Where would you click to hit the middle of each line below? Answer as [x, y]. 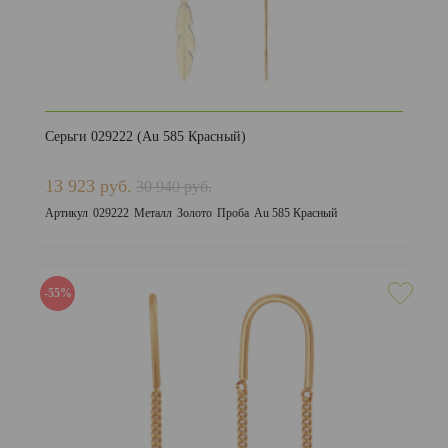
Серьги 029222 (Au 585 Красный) [145, 136]
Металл [153, 213]
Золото [194, 213]
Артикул [66, 213]
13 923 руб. [88, 186]
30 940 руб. [174, 186]
